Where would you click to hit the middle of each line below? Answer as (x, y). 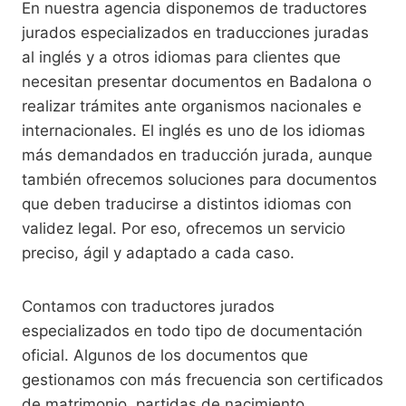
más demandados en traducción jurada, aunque (197, 155)
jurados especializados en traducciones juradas (195, 33)
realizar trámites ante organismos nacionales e (192, 106)
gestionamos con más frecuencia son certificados (203, 380)
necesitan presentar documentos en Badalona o (197, 82)
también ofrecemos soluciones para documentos (199, 180)
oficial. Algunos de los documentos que (165, 356)
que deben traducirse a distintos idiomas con (187, 204)
